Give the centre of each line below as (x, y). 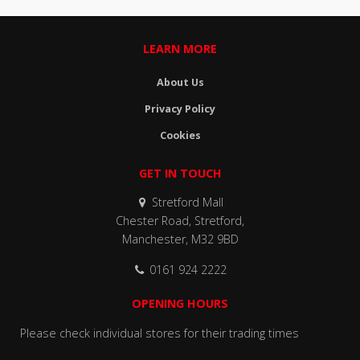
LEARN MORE (180, 49)
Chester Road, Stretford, (180, 221)
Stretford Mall (186, 202)
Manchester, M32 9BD (180, 239)
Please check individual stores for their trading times (160, 333)
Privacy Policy (180, 108)
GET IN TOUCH (180, 173)
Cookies (180, 135)
